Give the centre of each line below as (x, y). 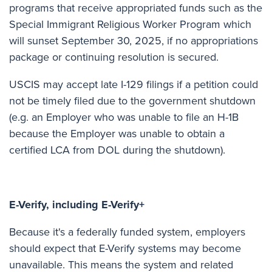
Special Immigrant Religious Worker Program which (130, 24)
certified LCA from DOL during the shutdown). (119, 150)
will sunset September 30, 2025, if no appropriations (134, 40)
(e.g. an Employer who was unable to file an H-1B (124, 117)
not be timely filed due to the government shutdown (132, 100)
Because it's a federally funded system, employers (127, 232)
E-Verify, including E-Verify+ (80, 204)
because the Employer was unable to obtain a (117, 133)
